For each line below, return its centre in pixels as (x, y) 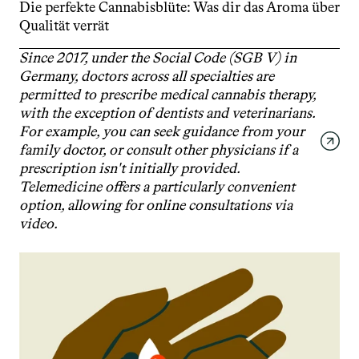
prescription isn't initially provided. (129, 168)
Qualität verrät (64, 26)
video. (38, 224)
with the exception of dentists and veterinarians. (167, 113)
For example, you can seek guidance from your (162, 131)
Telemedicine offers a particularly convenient (157, 187)
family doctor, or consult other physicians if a (159, 150)
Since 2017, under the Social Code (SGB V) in (158, 58)
